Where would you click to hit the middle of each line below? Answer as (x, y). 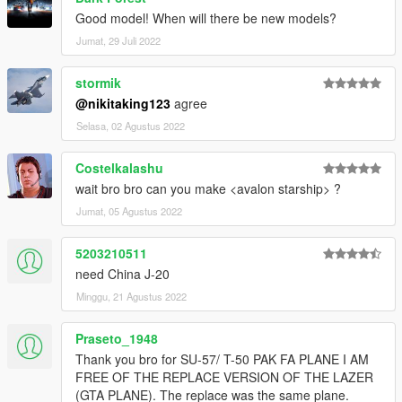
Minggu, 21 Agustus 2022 (131, 296)
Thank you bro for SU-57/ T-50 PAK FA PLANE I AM (222, 358)
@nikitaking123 (123, 103)
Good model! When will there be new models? (206, 17)
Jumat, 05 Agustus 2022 (129, 210)
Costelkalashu (119, 167)
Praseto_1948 (117, 338)
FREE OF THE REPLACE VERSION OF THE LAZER (224, 376)
